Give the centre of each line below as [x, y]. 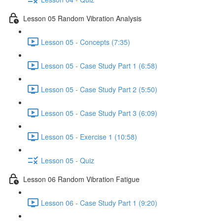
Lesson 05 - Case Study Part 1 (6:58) [99, 65]
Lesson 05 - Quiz [68, 160]
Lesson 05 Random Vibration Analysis [82, 18]
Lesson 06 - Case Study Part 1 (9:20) [99, 203]
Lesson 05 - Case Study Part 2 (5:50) [99, 89]
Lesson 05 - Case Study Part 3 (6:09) [99, 113]
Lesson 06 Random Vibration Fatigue [81, 179]
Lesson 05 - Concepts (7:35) [86, 42]
